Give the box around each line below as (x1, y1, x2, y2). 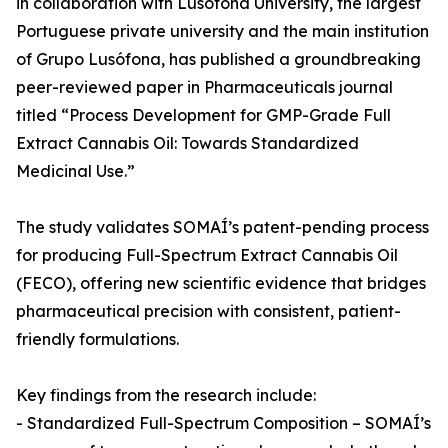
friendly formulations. (16, 329, 179, 349)
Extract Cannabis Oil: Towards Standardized (16, 133, 359, 153)
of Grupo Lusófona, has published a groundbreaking (16, 49, 421, 69)
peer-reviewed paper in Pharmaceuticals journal (16, 77, 393, 97)
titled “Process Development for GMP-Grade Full (16, 105, 391, 125)
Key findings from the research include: (16, 385, 316, 405)
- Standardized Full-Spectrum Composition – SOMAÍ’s (16, 413, 431, 433)
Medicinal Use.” (16, 161, 135, 181)
